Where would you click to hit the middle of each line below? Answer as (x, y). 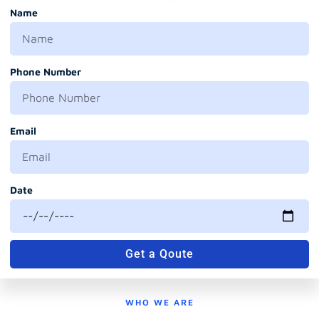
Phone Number (46, 71)
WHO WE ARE (159, 302)
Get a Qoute (159, 253)
